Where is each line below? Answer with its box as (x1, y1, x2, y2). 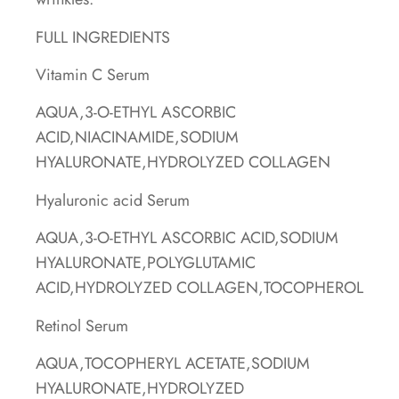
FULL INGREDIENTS (36, 25, 170, 49)
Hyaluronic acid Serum (36, 188, 190, 212)
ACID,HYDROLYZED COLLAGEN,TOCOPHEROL (36, 276, 363, 300)
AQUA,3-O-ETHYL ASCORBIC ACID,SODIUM (36, 226, 338, 250)
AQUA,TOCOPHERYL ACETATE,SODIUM (36, 351, 310, 375)
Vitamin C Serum (36, 63, 150, 86)
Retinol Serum (36, 313, 128, 338)
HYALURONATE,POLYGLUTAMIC (36, 251, 256, 275)
